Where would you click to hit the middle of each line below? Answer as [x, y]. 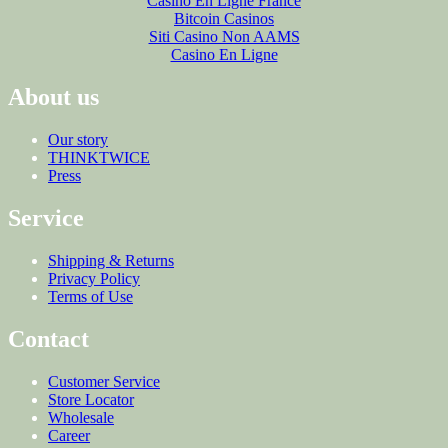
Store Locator [91, 399]
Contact [48, 338]
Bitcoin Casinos [224, 19]
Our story [78, 140]
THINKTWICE [99, 158]
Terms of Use [90, 296]
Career [69, 435]
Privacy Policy [94, 278]
